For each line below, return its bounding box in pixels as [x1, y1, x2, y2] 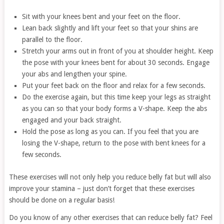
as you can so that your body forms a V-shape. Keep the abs [22, 104, 207, 113]
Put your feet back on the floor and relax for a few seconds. [22, 81, 206, 90]
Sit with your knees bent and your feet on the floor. [22, 12, 181, 21]
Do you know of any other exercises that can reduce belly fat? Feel [8, 213, 212, 222]
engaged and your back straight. [22, 116, 122, 124]
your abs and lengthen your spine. [22, 70, 127, 78]
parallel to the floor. [22, 35, 83, 44]
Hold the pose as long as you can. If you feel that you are [22, 127, 199, 136]
